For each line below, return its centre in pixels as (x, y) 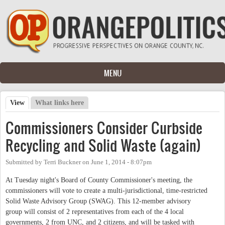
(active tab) (42, 102)
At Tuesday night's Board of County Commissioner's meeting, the (99, 180)
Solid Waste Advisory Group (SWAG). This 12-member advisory (98, 201)
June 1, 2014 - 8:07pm (121, 162)
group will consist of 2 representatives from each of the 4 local (95, 211)
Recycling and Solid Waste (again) (103, 145)
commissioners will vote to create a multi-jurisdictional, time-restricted (106, 190)
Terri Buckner (62, 162)
